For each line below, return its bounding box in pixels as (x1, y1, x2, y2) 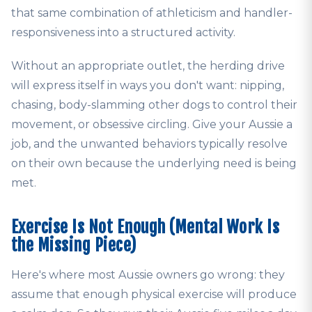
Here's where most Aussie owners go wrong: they (11, 268, 285, 282)
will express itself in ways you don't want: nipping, (11, 79, 284, 93)
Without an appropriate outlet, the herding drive (11, 59, 285, 73)
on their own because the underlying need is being (11, 157, 297, 171)
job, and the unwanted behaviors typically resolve (11, 137, 288, 151)
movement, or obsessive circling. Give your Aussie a (11, 118, 292, 132)
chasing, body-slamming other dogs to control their (11, 98, 297, 112)
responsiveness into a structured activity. (11, 26, 235, 40)
